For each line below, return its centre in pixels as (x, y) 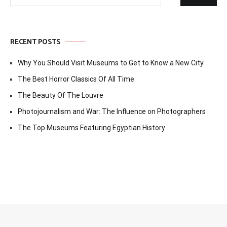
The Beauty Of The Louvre (61, 95)
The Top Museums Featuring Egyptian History (91, 127)
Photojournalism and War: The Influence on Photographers (112, 111)
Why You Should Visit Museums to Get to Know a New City (111, 63)
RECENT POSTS (35, 42)
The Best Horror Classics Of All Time (76, 79)
